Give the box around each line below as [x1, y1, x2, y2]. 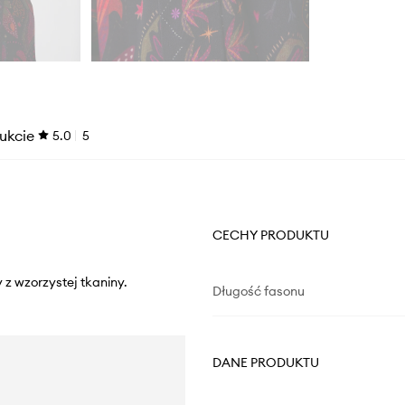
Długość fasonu [212, 282, 305, 299]
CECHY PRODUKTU [212, 226, 329, 243]
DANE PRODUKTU [212, 353, 319, 371]
